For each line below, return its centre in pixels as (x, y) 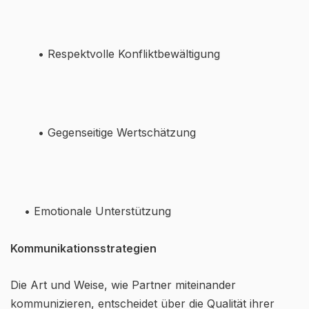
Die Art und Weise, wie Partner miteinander (123, 285)
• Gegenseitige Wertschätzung (117, 132)
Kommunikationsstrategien (83, 248)
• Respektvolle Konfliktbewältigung (129, 54)
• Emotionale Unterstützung (98, 211)
